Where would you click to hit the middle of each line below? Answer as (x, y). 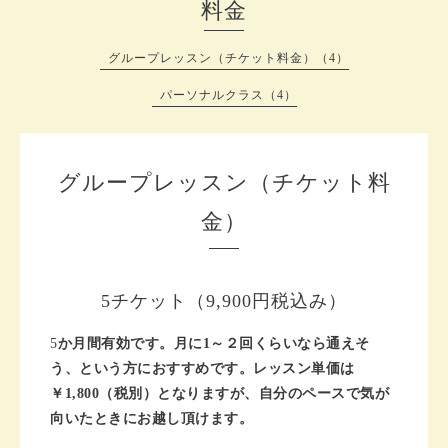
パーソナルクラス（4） (228, 95)
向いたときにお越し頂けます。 (151, 418)
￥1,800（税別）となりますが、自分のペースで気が (219, 393)
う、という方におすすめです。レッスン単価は (202, 368)
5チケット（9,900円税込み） (224, 300)
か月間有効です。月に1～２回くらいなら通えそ (213, 343)
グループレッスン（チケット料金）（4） (228, 58)
